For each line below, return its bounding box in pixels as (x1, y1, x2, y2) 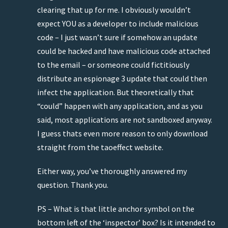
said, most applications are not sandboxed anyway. (37, 115, 212, 125)
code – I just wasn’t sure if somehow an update (37, 32, 197, 43)
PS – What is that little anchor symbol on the (37, 204, 194, 214)
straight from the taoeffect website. (37, 142, 163, 153)
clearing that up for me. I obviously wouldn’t (37, 5, 191, 15)
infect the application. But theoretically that (37, 87, 194, 98)
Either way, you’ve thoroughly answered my (37, 166, 187, 177)
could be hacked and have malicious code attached (37, 46, 210, 56)
